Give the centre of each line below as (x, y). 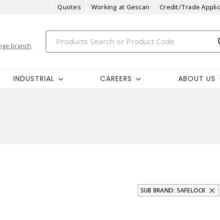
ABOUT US (197, 78)
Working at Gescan (120, 7)
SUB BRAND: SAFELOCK (173, 190)
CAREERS (116, 78)
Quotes (69, 7)
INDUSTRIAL (34, 78)
